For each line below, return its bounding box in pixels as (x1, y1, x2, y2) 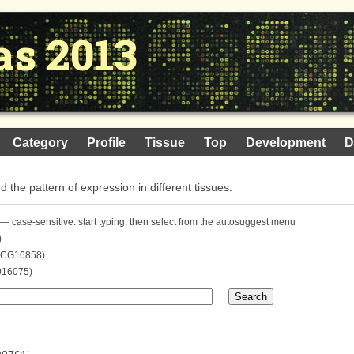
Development (246, 136, 326, 149)
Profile (87, 136, 126, 149)
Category (13, 136, 68, 149)
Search (235, 291, 267, 303)
